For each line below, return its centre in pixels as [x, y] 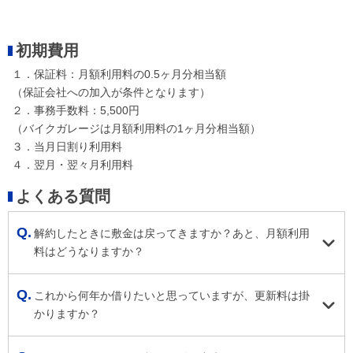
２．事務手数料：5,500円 [76, 110]
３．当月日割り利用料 [67, 146]
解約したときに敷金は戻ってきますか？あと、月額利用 [172, 233]
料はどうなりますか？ [89, 251]
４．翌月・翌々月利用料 [72, 164]
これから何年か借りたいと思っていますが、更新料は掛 [172, 295]
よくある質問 [63, 196]
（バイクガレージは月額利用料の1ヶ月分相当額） [136, 128]
